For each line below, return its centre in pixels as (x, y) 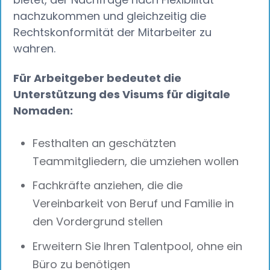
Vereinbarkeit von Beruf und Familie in (133, 204)
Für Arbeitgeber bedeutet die (98, 78)
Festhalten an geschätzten (105, 143)
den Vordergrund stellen (98, 222)
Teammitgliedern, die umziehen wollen (136, 161)
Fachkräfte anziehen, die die (108, 186)
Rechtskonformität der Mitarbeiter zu (113, 33)
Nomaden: (43, 110)
